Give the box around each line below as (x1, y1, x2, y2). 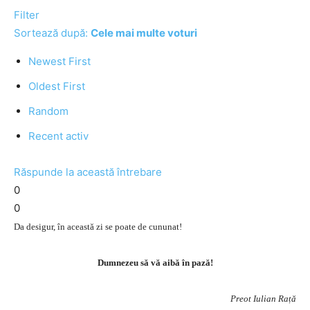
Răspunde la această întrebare (14, 165, 162, 179)
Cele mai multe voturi (91, 26, 197, 39)
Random (28, 104, 69, 118)
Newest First (28, 55, 91, 68)
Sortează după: (14, 26, 91, 39)
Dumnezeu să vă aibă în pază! (97, 257, 213, 268)
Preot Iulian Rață (230, 293, 296, 304)
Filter (14, 8, 39, 21)
